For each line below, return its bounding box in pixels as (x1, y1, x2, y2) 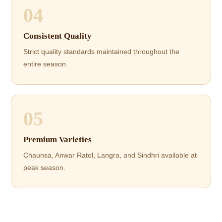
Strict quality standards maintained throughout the (23, 47, 180, 55)
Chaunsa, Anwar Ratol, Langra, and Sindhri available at (23, 151, 197, 159)
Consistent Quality (23, 31, 92, 41)
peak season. (23, 163, 66, 171)
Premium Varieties (23, 134, 92, 144)
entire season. (23, 59, 68, 68)
